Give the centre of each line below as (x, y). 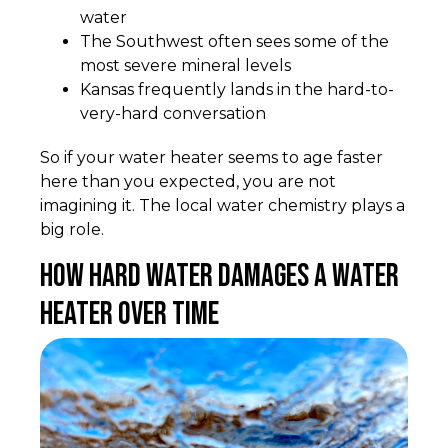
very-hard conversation (173, 114)
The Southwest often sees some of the (234, 42)
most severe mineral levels (185, 66)
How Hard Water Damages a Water (219, 277)
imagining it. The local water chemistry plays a (222, 206)
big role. (72, 230)
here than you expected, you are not (188, 182)
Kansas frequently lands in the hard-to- (237, 90)
